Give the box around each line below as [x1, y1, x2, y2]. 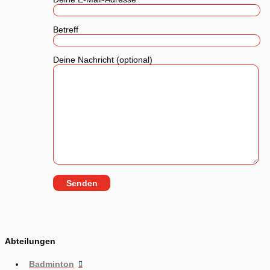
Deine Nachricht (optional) [52, 54, 152, 64]
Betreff [52, 24, 78, 34]
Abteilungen [5, 236, 55, 246]
